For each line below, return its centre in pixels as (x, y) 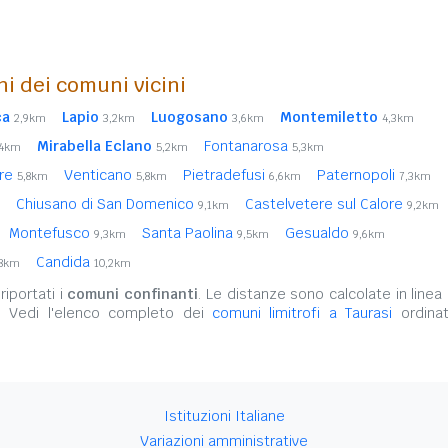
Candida (65, 262)
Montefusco (51, 233)
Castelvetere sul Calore (326, 204)
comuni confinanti (133, 294)
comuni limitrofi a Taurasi (302, 313)
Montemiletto (329, 117)
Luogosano (189, 117)
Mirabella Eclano (94, 146)
